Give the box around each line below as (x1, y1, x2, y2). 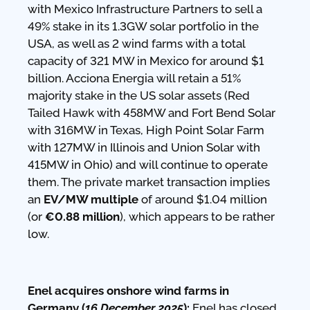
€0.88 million (45, 209, 120, 224)
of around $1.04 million (138, 192, 267, 206)
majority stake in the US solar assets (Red (28, 88, 250, 102)
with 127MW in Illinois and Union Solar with (28, 140, 260, 154)
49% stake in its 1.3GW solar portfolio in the (28, 19, 259, 33)
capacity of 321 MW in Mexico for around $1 (28, 53, 264, 68)
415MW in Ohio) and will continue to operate (28, 157, 268, 172)
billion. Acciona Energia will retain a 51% (28, 71, 241, 85)
